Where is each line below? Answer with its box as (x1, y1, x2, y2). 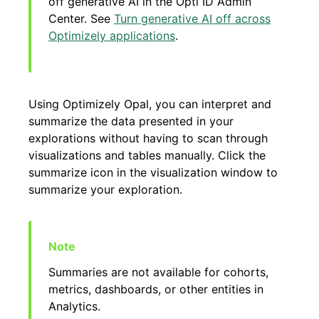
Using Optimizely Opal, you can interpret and (28, 97, 271, 112)
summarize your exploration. (28, 182, 182, 197)
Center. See (48, 11, 114, 26)
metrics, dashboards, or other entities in (48, 282, 263, 297)
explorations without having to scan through (28, 131, 268, 146)
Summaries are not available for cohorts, (48, 265, 268, 280)
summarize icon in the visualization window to (28, 165, 278, 180)
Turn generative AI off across (114, 11, 271, 26)
